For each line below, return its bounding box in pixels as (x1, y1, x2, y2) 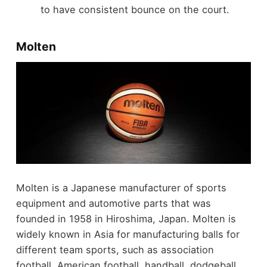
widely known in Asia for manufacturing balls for (15, 228, 240, 240)
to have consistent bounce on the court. (40, 4, 229, 16)
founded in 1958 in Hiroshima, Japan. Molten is (15, 212, 236, 225)
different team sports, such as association (15, 243, 214, 256)
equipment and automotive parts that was (15, 197, 211, 209)
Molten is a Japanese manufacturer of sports (15, 181, 226, 194)
